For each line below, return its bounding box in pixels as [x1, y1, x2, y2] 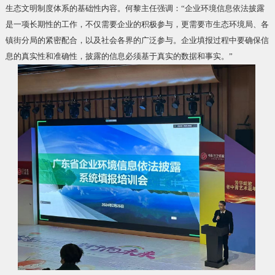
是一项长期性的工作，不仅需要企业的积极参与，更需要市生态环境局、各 [5, 20, 269, 29]
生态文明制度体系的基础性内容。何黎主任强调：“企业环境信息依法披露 [5, 4, 265, 14]
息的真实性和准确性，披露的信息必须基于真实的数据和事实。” [5, 52, 233, 61]
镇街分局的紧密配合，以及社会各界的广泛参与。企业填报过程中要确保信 [5, 36, 269, 45]
